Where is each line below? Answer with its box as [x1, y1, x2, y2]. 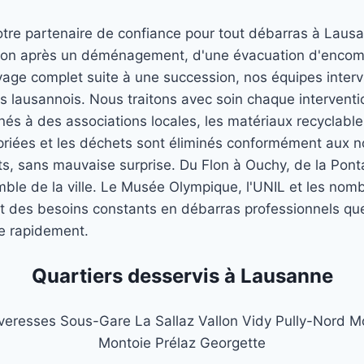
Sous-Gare [59, 313, 131, 330]
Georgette [200, 335, 266, 352]
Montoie [98, 335, 151, 352]
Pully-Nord [275, 313, 345, 330]
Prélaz [155, 335, 196, 352]
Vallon [197, 313, 238, 330]
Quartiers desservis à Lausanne [31, 264, 333, 288]
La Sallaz [134, 313, 194, 330]
